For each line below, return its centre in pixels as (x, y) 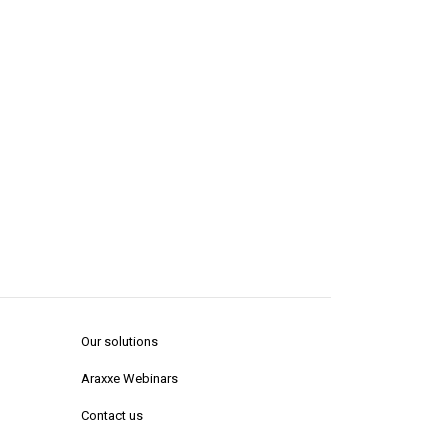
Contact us (112, 415)
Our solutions (119, 341)
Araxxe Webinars (129, 378)
